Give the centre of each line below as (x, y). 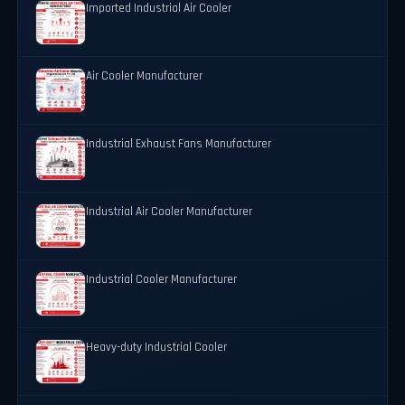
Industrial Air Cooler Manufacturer (170, 212)
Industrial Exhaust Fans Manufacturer (179, 145)
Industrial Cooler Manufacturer (162, 280)
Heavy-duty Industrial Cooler (157, 348)
